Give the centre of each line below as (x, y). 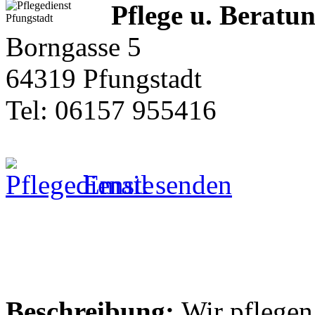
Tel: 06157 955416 (111, 110)
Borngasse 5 (73, 46)
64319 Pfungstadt (104, 78)
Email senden (154, 184)
